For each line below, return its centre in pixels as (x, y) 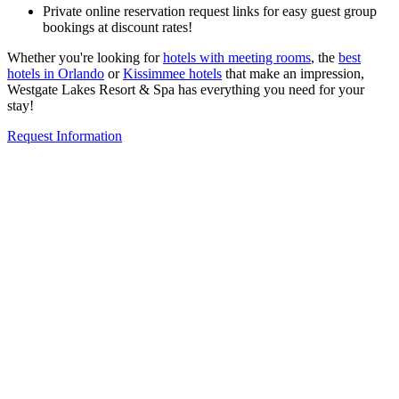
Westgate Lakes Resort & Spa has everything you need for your (186, 89)
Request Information (65, 135)
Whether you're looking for (85, 57)
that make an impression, (293, 73)
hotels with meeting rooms (237, 57)
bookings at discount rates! (118, 27)
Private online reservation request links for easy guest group (210, 11)
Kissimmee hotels (172, 73)
